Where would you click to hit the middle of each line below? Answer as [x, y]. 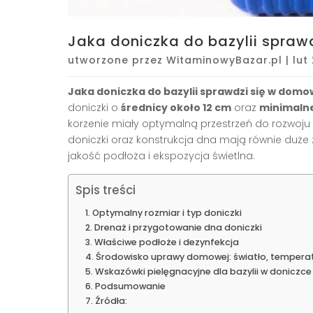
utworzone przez [117, 60]
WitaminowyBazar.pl [224, 60]
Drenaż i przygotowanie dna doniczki [178, 227]
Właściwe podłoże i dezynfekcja [166, 242]
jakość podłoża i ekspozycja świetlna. [161, 155]
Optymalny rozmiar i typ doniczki [167, 212]
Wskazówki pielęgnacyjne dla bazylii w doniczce [203, 271]
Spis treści [105, 190]
